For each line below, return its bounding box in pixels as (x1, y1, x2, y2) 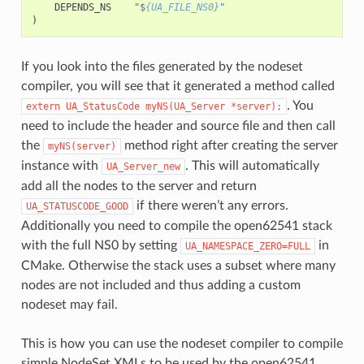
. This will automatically (184, 158, 319, 172)
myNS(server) (47, 140, 116, 152)
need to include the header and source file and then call (20, 119, 336, 132)
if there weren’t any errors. (132, 198, 288, 212)
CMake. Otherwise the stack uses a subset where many (20, 258, 336, 272)
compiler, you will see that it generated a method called (20, 79, 335, 93)
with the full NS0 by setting (20, 238, 180, 252)
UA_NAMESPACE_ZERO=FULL (184, 240, 310, 252)
